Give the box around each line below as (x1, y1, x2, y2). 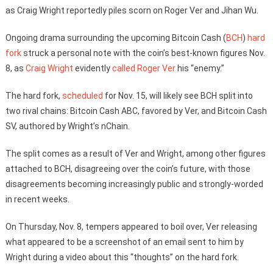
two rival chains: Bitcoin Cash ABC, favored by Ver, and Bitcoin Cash (5, 106, 267, 116)
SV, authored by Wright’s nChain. (5, 121, 130, 131)
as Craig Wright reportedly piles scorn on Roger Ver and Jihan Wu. (5, 5, 258, 15)
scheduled (62, 91, 103, 101)
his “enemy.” (175, 63, 224, 73)
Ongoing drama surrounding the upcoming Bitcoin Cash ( (5, 33, 226, 43)
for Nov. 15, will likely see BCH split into (102, 91, 253, 101)
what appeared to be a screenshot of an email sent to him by (5, 237, 244, 247)
